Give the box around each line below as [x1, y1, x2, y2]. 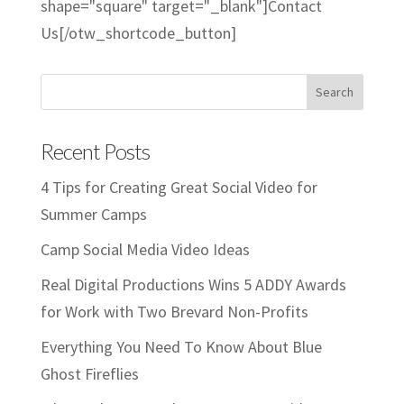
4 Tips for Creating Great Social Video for [40, 177, 317, 198]
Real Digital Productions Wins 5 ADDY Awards [40, 274, 346, 296]
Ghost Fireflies [40, 363, 139, 385]
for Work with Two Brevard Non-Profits [40, 301, 308, 323]
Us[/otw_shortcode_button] [40, 23, 236, 44]
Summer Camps [40, 204, 147, 225]
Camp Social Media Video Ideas [40, 239, 250, 261]
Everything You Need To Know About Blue [40, 336, 322, 358]
